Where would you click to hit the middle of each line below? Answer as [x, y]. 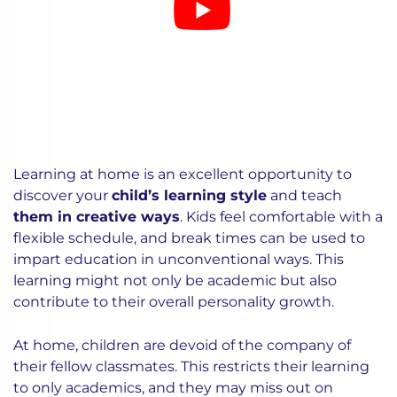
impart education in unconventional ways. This [179, 259]
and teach [304, 195]
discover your [62, 195]
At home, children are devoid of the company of [182, 345]
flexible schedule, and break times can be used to [189, 238]
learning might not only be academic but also [175, 280]
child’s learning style [189, 195]
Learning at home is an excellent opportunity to [183, 174]
